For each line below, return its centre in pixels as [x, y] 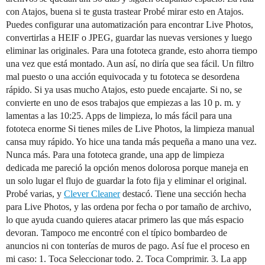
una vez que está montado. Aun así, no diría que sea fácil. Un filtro [130, 64]
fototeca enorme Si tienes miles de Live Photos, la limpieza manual [130, 129]
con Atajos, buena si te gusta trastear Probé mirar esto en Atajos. [125, 12]
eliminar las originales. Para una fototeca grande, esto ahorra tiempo [132, 51]
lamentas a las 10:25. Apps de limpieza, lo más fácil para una [119, 116]
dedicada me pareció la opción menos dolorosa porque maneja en [127, 168]
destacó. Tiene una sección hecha [183, 194]
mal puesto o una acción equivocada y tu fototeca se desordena [123, 77]
